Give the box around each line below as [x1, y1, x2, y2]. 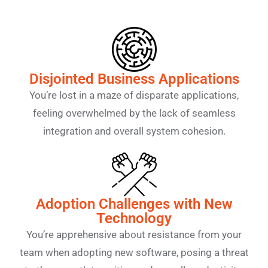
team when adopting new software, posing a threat [19, 246, 249, 258]
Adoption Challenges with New [35, 196, 233, 212]
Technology [96, 210, 172, 227]
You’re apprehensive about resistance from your [26, 229, 242, 240]
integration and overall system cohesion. [42, 125, 226, 137]
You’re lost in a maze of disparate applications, [29, 89, 239, 101]
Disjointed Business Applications [29, 71, 239, 87]
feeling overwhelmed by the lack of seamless [32, 107, 236, 119]
